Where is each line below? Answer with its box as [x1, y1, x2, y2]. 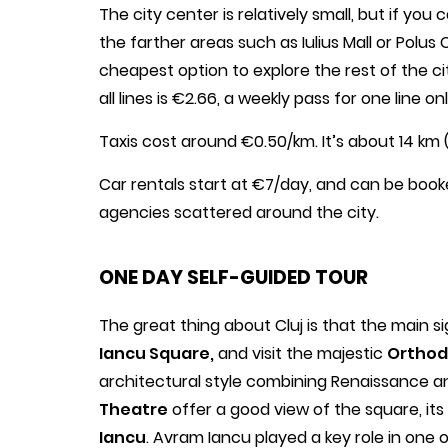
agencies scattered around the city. [99, 200, 379, 224]
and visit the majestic [214, 341, 387, 365]
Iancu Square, [99, 341, 214, 365]
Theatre [99, 397, 168, 421]
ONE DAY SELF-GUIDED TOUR [99, 263, 368, 291]
